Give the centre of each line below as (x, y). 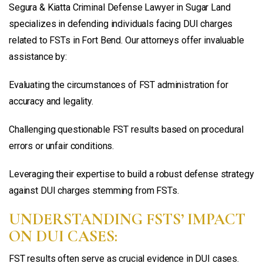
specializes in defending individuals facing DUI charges (121, 23)
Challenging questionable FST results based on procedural (127, 129)
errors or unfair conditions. (62, 146)
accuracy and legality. (51, 101)
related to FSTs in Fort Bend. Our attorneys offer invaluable (127, 40)
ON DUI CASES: (63, 236)
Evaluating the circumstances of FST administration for (119, 85)
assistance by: (38, 56)
